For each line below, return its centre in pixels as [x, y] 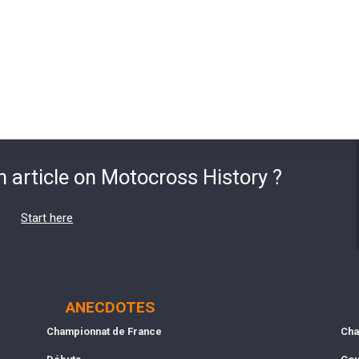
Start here [47, 218]
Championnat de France [104, 331]
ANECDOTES [111, 307]
